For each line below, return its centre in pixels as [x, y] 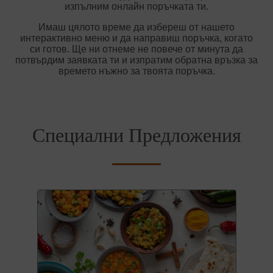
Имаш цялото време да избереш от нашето [136, 27]
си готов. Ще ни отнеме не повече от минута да [136, 49]
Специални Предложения [136, 136]
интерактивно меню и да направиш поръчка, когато [136, 38]
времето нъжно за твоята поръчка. [136, 71]
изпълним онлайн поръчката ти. [136, 7]
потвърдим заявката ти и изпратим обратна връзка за [136, 60]
